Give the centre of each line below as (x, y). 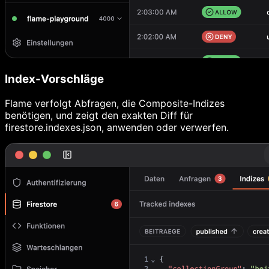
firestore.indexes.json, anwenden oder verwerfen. (117, 127)
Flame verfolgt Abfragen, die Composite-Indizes (115, 103)
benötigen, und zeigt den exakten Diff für (99, 115)
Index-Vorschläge (54, 79)
